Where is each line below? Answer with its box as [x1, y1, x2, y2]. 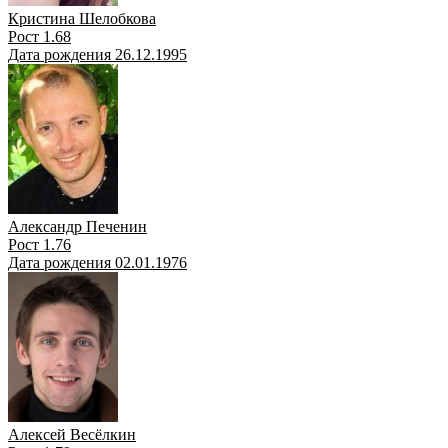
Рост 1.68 [8, 27, 71, 45]
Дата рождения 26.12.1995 [8, 45, 187, 63]
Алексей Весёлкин [8, 425, 136, 443]
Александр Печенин [8, 217, 147, 235]
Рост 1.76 [8, 235, 71, 253]
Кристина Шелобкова [8, 9, 156, 27]
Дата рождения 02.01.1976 [8, 253, 187, 271]
